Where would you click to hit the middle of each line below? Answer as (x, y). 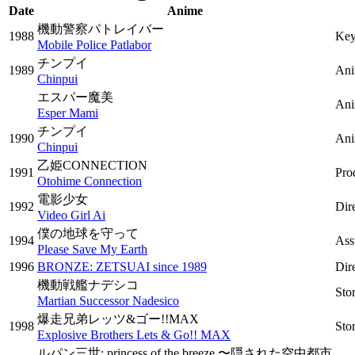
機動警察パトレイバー (101, 29)
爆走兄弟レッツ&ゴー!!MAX (118, 319)
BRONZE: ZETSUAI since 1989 (122, 267)
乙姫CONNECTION (92, 165)
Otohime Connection (90, 181)
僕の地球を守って (88, 233)
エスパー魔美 (75, 97)
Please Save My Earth (92, 249)
